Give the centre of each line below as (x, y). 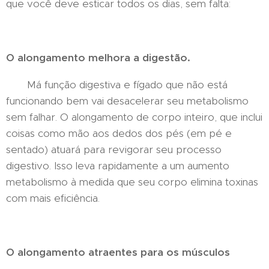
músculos (206, 252)
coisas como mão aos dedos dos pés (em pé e (119, 133)
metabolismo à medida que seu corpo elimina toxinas (132, 182)
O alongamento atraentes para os (94, 252)
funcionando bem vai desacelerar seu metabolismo (127, 101)
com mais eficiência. (53, 198)
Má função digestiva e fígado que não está (117, 85)
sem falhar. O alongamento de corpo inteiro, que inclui (134, 117)
